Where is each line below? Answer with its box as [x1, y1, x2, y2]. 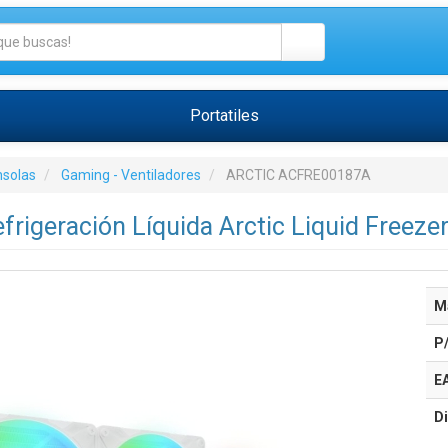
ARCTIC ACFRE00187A [225, 167, 371, 183]
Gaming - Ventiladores [60, 167, 201, 183]
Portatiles [189, 106, 259, 125]
